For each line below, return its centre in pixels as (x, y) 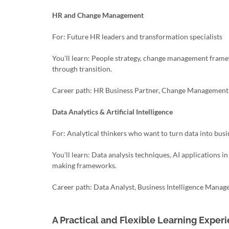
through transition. (82, 69)
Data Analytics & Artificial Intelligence (112, 112)
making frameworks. (84, 165)
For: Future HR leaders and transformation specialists (137, 37)
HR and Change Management (98, 15)
